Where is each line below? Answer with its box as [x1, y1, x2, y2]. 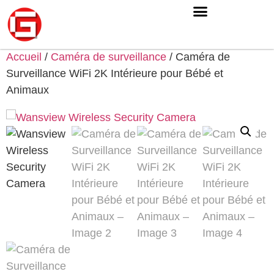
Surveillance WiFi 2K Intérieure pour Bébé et [6, 67, 223, 80]
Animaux [6, 84, 49, 96]
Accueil [6, 51, 42, 63]
